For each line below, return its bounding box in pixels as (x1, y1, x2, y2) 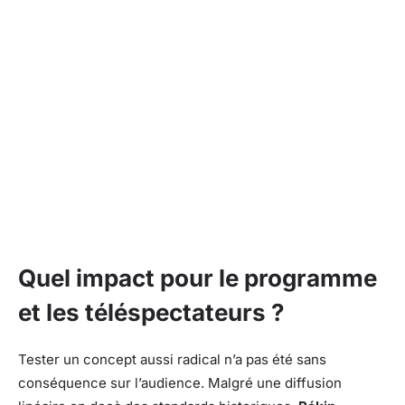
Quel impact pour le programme (18, 263, 377, 292)
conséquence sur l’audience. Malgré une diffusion (18, 373, 342, 391)
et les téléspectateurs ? (18, 297, 285, 326)
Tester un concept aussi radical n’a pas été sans (18, 350, 326, 368)
